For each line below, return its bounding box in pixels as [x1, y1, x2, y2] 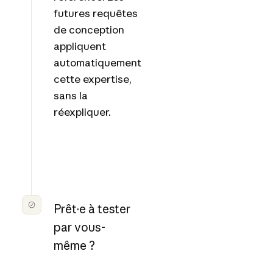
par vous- [53, 220, 105, 235]
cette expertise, [53, 72, 132, 85]
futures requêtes [53, 6, 138, 19]
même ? [53, 238, 95, 253]
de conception [53, 23, 124, 36]
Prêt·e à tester [53, 202, 130, 217]
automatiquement [53, 55, 141, 69]
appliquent [53, 39, 106, 52]
